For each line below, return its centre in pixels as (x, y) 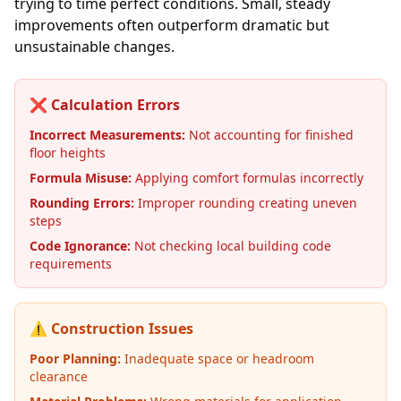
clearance (59, 376)
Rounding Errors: (82, 203)
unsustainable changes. (94, 47)
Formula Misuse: (81, 178)
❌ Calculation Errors (105, 105)
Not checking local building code (231, 246)
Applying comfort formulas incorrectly (247, 178)
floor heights (68, 153)
